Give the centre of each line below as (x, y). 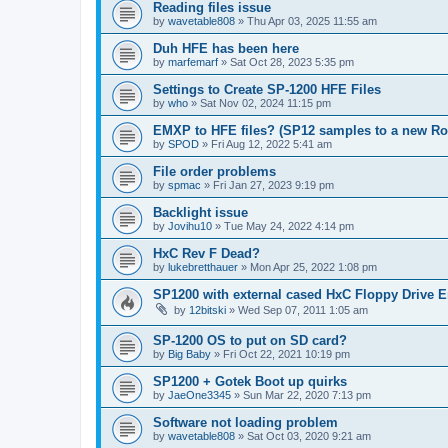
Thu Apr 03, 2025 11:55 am (312, 20)
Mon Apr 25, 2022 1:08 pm (313, 266)
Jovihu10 (190, 225)
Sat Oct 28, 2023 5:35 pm (292, 61)
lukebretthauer (203, 266)
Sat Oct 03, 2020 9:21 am (309, 436)
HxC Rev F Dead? (206, 253)
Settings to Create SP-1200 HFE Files (267, 89)
